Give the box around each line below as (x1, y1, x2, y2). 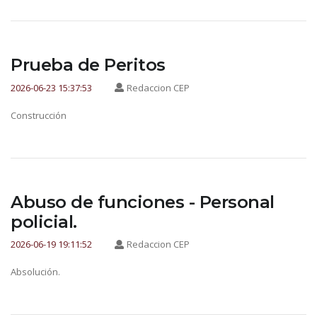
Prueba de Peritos (11, 54, 166, 76)
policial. (11, 211, 77, 232)
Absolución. (11, 265, 60, 279)
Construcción (11, 108, 67, 122)
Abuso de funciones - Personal (11, 191, 275, 212)
